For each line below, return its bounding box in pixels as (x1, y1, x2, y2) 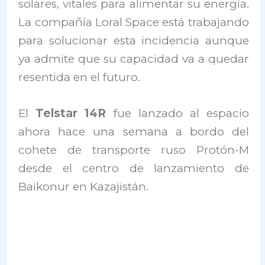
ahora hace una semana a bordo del (18, 125, 249, 139)
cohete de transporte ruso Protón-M (18, 143, 249, 157)
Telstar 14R (35, 106, 106, 121)
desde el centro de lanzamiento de (18, 161, 249, 176)
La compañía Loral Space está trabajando (18, 15, 249, 29)
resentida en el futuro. (18, 70, 141, 84)
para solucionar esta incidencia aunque (18, 34, 249, 47)
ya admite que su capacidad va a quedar (18, 52, 249, 66)
